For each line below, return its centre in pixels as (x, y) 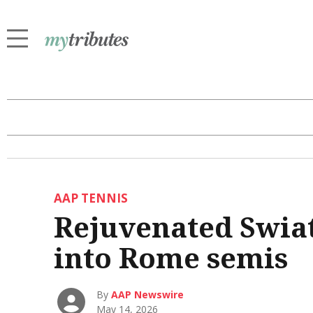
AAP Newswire (148, 294)
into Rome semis (170, 258)
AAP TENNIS (90, 198)
